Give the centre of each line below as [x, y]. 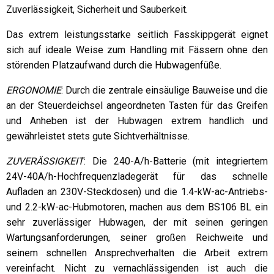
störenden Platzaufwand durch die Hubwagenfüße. [114, 65]
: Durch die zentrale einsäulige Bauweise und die [165, 91]
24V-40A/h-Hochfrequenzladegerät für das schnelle [137, 177]
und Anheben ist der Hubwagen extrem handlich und [137, 121]
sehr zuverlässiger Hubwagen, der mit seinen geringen [137, 223]
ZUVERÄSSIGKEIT [45, 161]
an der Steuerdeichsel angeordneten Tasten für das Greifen [137, 106]
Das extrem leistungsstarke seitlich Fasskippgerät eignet [137, 35]
